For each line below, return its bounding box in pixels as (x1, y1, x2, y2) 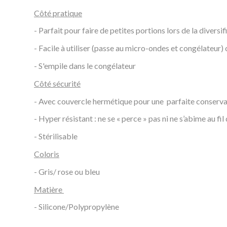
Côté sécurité (34, 78, 81, 88)
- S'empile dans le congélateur (34, 61, 136, 71)
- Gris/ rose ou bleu (34, 166, 100, 176)
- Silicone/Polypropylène (34, 202, 119, 212)
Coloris (34, 149, 59, 159)
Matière (34, 184, 64, 194)
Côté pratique (34, 8, 82, 18)
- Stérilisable (34, 131, 78, 141)
